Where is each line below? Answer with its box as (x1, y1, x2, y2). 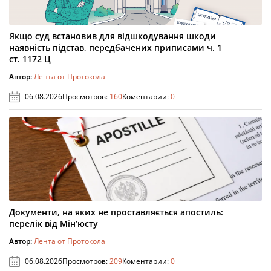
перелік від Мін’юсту (9, 218, 98, 230)
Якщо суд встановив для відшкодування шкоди (9, 30, 216, 42)
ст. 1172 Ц (9, 53, 51, 65)
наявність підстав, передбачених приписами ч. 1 (9, 42, 222, 54)
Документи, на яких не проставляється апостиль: (9, 206, 223, 218)
